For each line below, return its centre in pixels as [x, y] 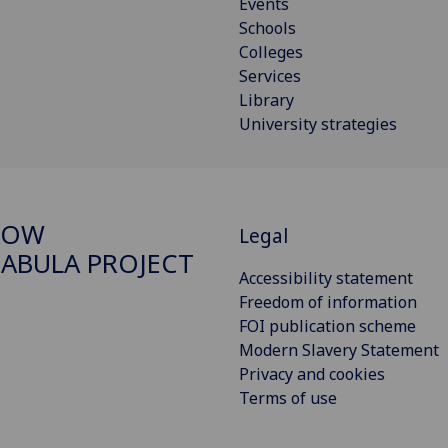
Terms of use [288, 398]
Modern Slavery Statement [339, 350]
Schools [267, 27]
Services [270, 75]
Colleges [271, 51]
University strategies [318, 123]
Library [266, 99]
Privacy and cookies [312, 374]
